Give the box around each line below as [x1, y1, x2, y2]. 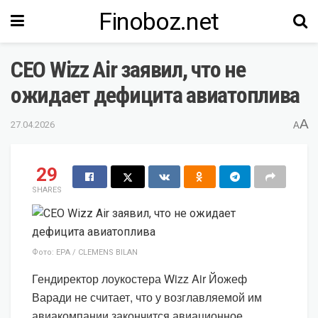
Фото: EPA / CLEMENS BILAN [32, 247, 138, 257]
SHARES [32, 185, 62, 194]
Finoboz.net [98, 7, 219, 35]
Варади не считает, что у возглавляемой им [32, 288, 262, 305]
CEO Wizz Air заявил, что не [11, 56, 246, 83]
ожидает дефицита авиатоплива [11, 82, 300, 109]
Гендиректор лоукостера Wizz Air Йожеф [32, 270, 247, 287]
